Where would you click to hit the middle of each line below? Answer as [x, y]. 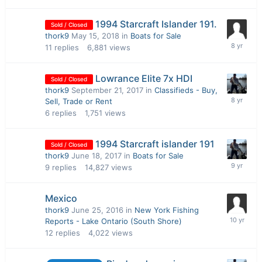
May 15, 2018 [95, 36]
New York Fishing [167, 210]
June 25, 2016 [97, 210]
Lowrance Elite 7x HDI [144, 78]
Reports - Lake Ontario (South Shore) [113, 221]
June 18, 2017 [96, 156]
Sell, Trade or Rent [79, 101]
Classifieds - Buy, [186, 90]
